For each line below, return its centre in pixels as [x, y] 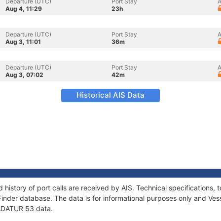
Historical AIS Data [110, 95]
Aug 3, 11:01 [23, 42]
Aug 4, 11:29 [24, 9]
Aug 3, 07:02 [24, 75]
